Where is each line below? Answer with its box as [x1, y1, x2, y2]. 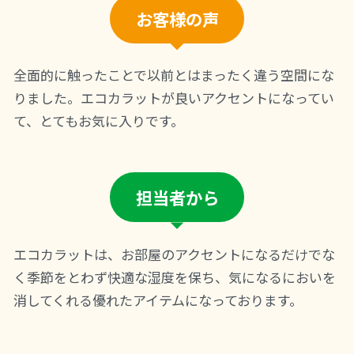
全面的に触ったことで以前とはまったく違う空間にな [13, 65, 334, 85]
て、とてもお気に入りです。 [13, 111, 184, 131]
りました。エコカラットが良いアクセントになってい [13, 88, 334, 108]
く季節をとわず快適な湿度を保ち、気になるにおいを [13, 266, 336, 287]
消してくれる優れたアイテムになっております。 [13, 289, 303, 310]
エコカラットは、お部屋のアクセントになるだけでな [13, 243, 335, 264]
